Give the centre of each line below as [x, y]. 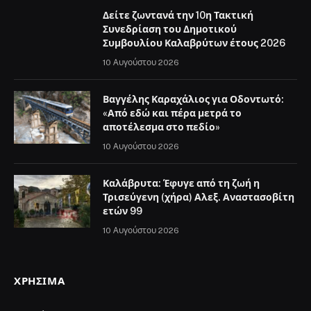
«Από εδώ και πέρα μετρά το [172, 114]
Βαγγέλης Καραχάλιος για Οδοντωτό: [193, 100]
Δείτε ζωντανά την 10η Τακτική [178, 16]
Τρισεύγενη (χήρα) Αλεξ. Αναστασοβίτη [199, 197]
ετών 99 [123, 211]
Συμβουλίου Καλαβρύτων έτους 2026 [194, 43]
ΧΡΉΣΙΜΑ [40, 281]
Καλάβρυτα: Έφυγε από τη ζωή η [181, 184]
